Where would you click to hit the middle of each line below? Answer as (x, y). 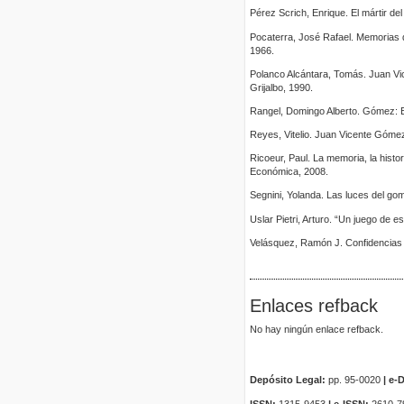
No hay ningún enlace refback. (317, 330)
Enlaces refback (314, 306)
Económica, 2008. (289, 172)
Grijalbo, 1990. (281, 87)
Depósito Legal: (289, 380)
